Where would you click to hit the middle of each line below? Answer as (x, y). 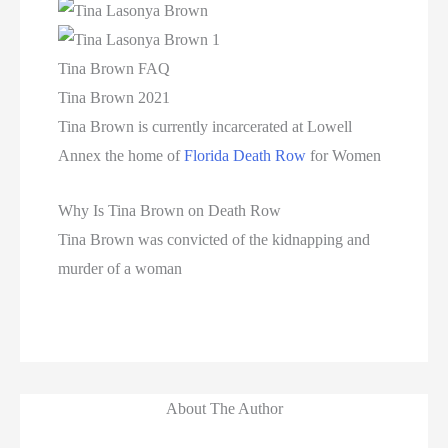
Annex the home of (121, 156)
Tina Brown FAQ (114, 69)
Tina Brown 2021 (114, 98)
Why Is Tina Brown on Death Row (170, 210)
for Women (344, 156)
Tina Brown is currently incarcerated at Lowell (205, 127)
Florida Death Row (245, 156)
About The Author (224, 408)
